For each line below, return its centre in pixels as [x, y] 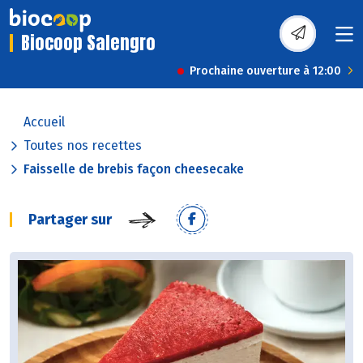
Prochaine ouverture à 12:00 [265, 71]
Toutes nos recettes [83, 146]
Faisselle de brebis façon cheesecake [134, 169]
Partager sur [70, 220]
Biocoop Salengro [88, 43]
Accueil [44, 122]
